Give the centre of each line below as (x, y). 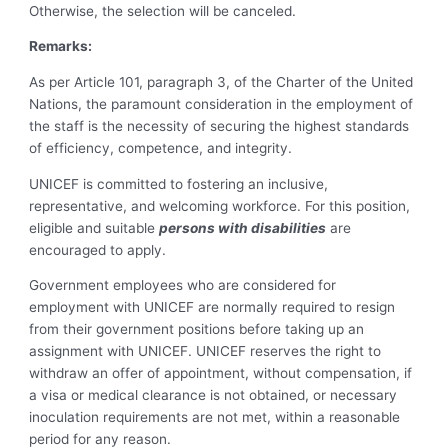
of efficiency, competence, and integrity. (161, 147)
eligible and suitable (94, 227)
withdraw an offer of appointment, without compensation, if (221, 373)
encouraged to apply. (98, 249)
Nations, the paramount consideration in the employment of (221, 103)
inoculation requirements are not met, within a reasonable (215, 417)
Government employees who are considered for (183, 285)
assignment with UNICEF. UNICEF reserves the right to (205, 351)
